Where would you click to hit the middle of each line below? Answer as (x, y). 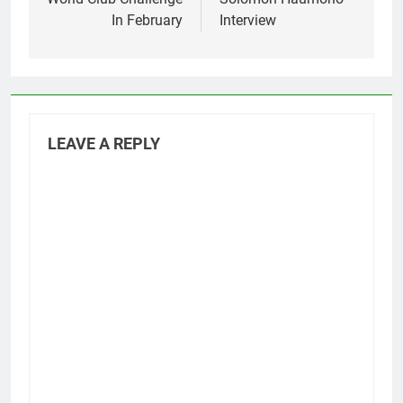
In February (147, 21)
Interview (248, 21)
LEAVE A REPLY (104, 144)
